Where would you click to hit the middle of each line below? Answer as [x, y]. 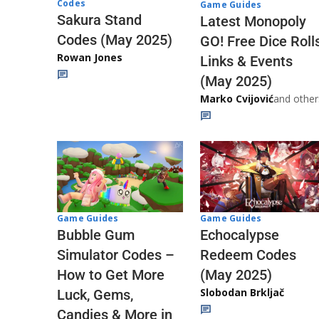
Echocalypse [240, 235]
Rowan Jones [90, 57]
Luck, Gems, [95, 294]
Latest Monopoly [253, 22]
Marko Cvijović [237, 99]
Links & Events [246, 62]
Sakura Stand [99, 20]
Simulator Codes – [116, 255]
